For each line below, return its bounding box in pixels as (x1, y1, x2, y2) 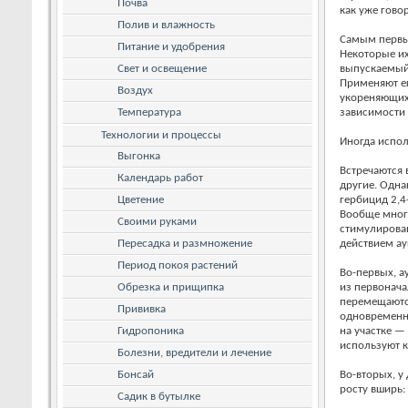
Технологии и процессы (101, 128, 221, 141)
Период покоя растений (117, 259, 238, 271)
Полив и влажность (117, 18, 215, 31)
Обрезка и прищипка (117, 280, 224, 293)
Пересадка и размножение (117, 237, 252, 250)
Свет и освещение (117, 62, 207, 75)
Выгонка (117, 149, 160, 162)
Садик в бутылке (117, 390, 200, 403)
